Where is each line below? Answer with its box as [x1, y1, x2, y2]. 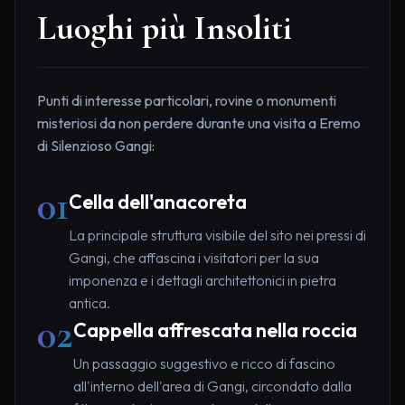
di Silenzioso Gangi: [37, 137, 155, 155]
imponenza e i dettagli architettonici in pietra [69, 271, 336, 290]
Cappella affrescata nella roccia [73, 317, 357, 344]
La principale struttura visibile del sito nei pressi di [69, 226, 366, 245]
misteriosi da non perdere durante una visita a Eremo [37, 114, 361, 133]
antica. [69, 294, 110, 313]
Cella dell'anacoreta [69, 189, 247, 215]
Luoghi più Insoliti [37, 7, 292, 50]
